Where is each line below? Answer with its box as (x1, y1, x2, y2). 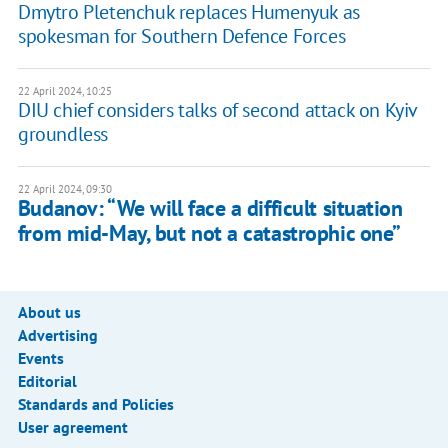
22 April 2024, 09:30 (17, 182, 112, 197)
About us (17, 302, 81, 323)
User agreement (17, 417, 128, 438)
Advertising (17, 325, 98, 346)
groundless (17, 121, 108, 148)
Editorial (17, 371, 77, 392)
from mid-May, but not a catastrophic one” (17, 219, 401, 248)
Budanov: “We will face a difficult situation (17, 194, 403, 223)
